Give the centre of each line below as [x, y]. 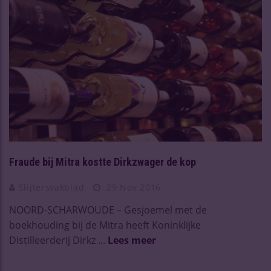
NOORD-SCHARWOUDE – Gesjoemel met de [108, 210]
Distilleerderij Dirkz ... [58, 240]
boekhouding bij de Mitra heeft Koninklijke [105, 225]
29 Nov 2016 [132, 188]
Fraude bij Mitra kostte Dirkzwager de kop [103, 162]
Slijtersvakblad [53, 188]
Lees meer [132, 240]
